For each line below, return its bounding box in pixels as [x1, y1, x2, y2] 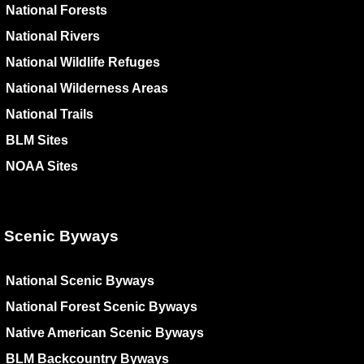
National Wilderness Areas [6, 81, 168, 96]
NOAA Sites [6, 159, 78, 174]
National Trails [6, 107, 93, 122]
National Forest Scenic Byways [6, 299, 197, 314]
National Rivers [6, 29, 100, 44]
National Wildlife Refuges [6, 55, 160, 70]
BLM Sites [6, 133, 68, 148]
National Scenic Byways [6, 273, 154, 288]
